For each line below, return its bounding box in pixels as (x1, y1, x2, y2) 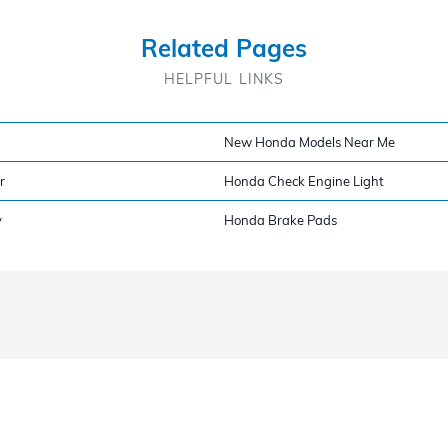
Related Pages (141, 32, 307, 63)
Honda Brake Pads (224, 211, 337, 228)
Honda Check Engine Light (224, 172, 384, 189)
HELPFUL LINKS (163, 69, 285, 88)
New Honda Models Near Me (224, 133, 395, 150)
